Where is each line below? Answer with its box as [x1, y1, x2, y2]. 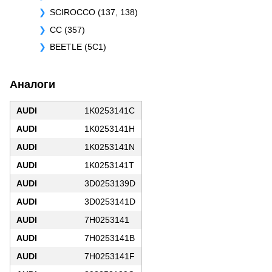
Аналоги [10, 78, 55, 90]
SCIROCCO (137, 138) [50, 7, 138, 18]
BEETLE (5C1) [50, 42, 106, 52]
